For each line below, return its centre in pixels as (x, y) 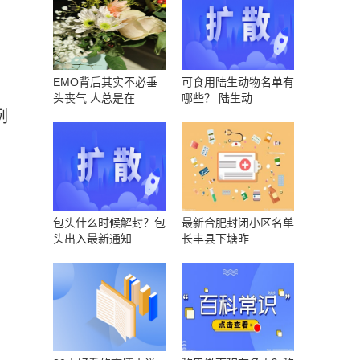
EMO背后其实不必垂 (105, 82)
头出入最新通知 (92, 239)
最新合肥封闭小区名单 (238, 223)
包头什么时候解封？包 (109, 223)
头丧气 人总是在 (94, 98)
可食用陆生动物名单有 (238, 82)
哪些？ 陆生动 (217, 98)
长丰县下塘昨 (215, 239)
